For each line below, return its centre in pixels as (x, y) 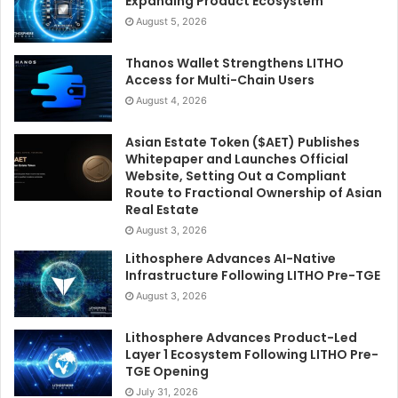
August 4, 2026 (171, 100)
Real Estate (162, 209)
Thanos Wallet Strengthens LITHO (235, 63)
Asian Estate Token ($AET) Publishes (243, 142)
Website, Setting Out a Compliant (236, 175)
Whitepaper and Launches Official (237, 159)
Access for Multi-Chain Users (220, 80)
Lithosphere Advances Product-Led (241, 337)
